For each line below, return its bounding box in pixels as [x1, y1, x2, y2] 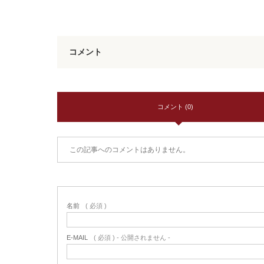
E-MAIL [67, 234, 88, 241]
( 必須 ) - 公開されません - [94, 234, 170, 241]
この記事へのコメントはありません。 [70, 146, 190, 154]
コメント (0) [157, 103, 193, 110]
